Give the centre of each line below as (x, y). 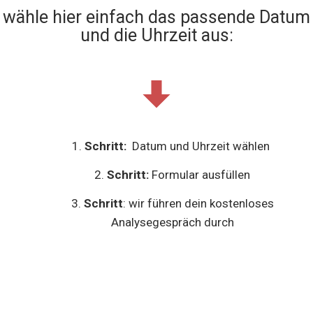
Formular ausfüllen (200, 175)
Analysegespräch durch (172, 223)
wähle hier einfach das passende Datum (156, 17)
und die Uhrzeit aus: (156, 36)
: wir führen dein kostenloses (198, 204)
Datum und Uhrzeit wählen (201, 146)
